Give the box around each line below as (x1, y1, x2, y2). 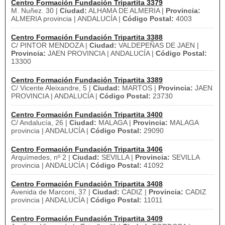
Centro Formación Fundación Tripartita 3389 (11, 76, 163, 84)
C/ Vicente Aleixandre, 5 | (11, 84, 93, 92)
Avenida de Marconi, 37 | (11, 188, 92, 196)
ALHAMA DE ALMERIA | (87, 7, 166, 15)
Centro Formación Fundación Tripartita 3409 (11, 214, 163, 222)
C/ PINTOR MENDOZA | (11, 41, 89, 49)
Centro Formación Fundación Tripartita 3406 (11, 145, 163, 153)
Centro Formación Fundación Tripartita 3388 (11, 33, 163, 41)
